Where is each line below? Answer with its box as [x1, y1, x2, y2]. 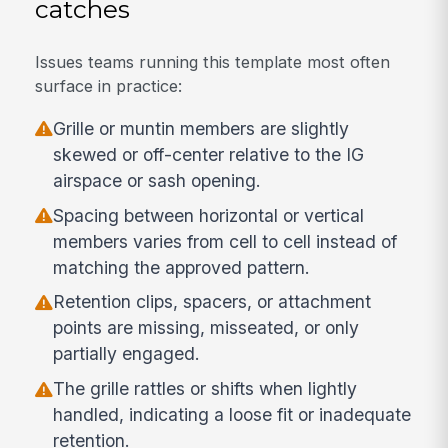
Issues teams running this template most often [35, 52, 391, 73]
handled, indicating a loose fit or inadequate [53, 404, 412, 426]
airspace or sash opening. [53, 169, 262, 191]
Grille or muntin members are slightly [53, 117, 350, 139]
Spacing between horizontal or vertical [53, 204, 365, 226]
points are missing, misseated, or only [53, 317, 360, 339]
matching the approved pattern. [53, 256, 311, 278]
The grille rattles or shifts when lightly [53, 378, 358, 400]
